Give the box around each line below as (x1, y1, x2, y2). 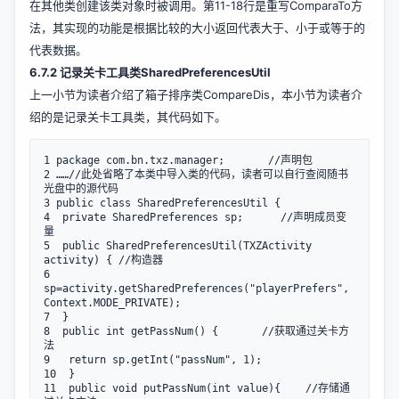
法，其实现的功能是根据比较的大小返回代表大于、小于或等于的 (29, 20, 365, 35)
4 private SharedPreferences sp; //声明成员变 (44, 211, 346, 224)
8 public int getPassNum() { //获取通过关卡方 (44, 325, 349, 338)
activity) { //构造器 (44, 254, 163, 266)
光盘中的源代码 (44, 183, 118, 195)
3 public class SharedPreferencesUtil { (44, 197, 281, 209)
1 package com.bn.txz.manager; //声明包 (44, 154, 313, 167)
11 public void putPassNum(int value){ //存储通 (44, 382, 350, 395)
